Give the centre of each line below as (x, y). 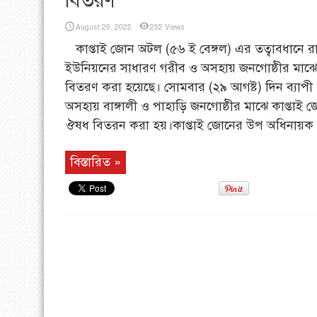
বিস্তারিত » (96, 162)
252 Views (167, 27)
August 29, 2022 (104, 27)
